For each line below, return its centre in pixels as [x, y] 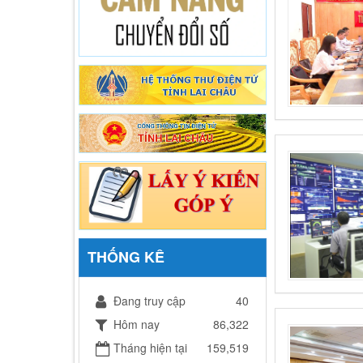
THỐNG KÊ [126, 256]
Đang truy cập [150, 300]
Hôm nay [137, 324]
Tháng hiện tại [151, 347]
